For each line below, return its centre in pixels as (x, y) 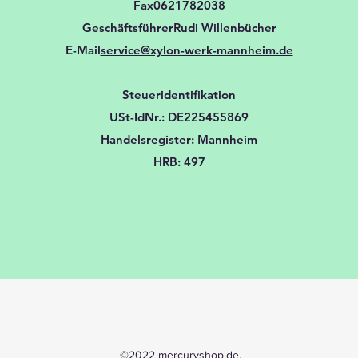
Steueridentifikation (179, 94)
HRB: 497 (179, 161)
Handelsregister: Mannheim (179, 139)
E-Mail (83, 50)
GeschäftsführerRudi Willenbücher (179, 27)
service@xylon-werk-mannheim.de (197, 50)
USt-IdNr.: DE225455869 (179, 117)
